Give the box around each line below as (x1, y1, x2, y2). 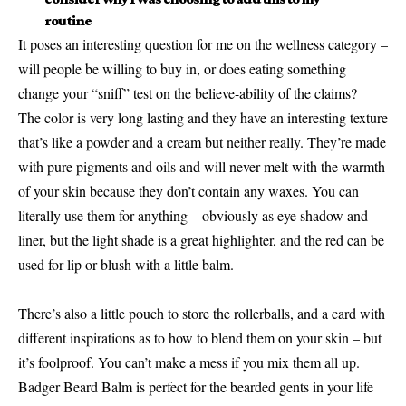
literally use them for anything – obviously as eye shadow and (18, 205, 368, 225)
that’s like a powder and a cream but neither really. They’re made (18, 131, 386, 151)
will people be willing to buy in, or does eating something (18, 58, 346, 78)
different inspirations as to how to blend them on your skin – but (18, 327, 382, 347)
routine (43, 12, 92, 28)
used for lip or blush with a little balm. (18, 254, 234, 274)
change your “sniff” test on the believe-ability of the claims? (18, 82, 357, 102)
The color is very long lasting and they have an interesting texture (18, 107, 388, 127)
